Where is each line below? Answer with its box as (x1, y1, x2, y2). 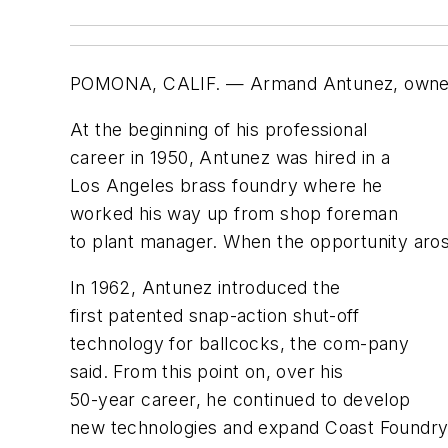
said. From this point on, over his (70, 360, 344, 382)
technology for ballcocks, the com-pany (70, 332, 410, 354)
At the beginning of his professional (70, 118, 368, 140)
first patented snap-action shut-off (70, 304, 359, 326)
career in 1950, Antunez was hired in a (70, 146, 391, 168)
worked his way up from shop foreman (70, 202, 398, 224)
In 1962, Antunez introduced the (70, 276, 341, 298)
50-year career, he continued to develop (70, 388, 411, 410)
